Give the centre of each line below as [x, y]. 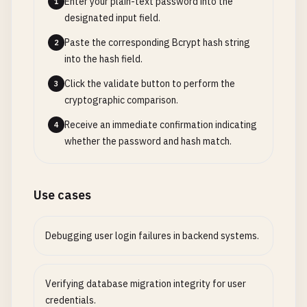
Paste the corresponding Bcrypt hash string [157, 42]
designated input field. [112, 18]
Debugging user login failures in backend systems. [152, 236]
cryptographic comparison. [121, 100]
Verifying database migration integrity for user [146, 284]
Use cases [62, 195]
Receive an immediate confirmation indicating [161, 125]
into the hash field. [103, 59]
